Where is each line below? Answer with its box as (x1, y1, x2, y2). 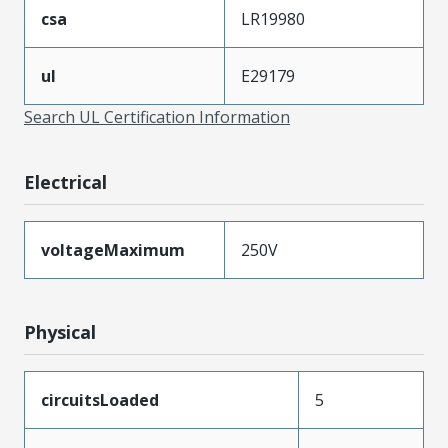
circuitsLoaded (41, 389, 159, 412)
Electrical (24, 170, 107, 195)
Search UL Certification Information (24, 106, 290, 129)
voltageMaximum (41, 239, 185, 262)
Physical (24, 320, 96, 345)
